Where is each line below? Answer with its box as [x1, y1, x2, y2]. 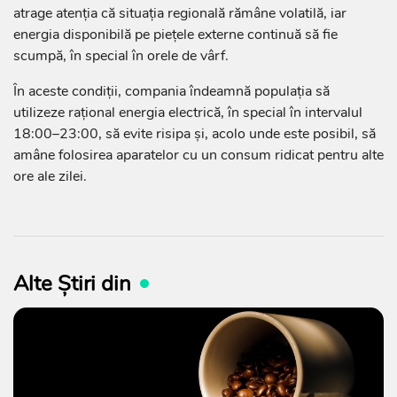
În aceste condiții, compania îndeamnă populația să [13, 82, 330, 102]
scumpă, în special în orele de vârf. [13, 46, 229, 66]
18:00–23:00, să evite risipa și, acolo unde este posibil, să [13, 124, 376, 144]
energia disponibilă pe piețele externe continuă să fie [13, 25, 338, 45]
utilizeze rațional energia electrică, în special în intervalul [13, 103, 362, 123]
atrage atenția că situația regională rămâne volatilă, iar [13, 4, 346, 24]
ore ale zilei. [13, 167, 87, 187]
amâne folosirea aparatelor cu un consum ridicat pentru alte [13, 145, 384, 166]
